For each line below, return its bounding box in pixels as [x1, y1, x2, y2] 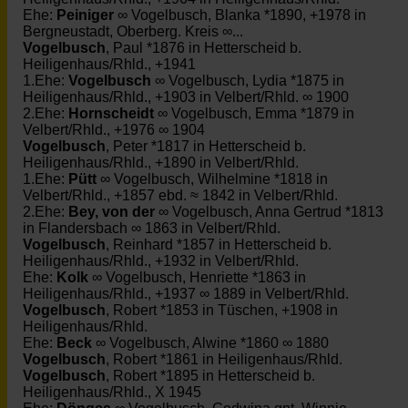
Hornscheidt [68, 106, 154, 121]
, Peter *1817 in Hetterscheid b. [106, 138, 306, 154]
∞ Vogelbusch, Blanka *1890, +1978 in [114, 7, 366, 23]
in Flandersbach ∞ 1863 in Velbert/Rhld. [23, 220, 280, 236]
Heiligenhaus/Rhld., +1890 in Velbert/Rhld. [23, 155, 299, 170]
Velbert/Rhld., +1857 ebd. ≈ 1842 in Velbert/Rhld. [23, 188, 338, 203]
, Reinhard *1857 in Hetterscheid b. [106, 237, 331, 252]
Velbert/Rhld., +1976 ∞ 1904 [23, 122, 205, 138]
